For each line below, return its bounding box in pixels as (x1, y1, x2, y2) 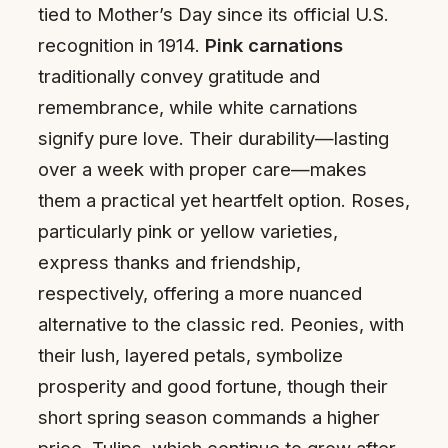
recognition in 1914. (38, 34, 205, 57)
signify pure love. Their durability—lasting (38, 127, 389, 150)
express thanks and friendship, (38, 251, 301, 274)
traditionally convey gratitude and (38, 65, 320, 88)
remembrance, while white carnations (38, 96, 358, 119)
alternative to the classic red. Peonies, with (38, 313, 404, 336)
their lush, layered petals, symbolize (38, 344, 343, 367)
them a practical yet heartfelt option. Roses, (38, 189, 410, 212)
